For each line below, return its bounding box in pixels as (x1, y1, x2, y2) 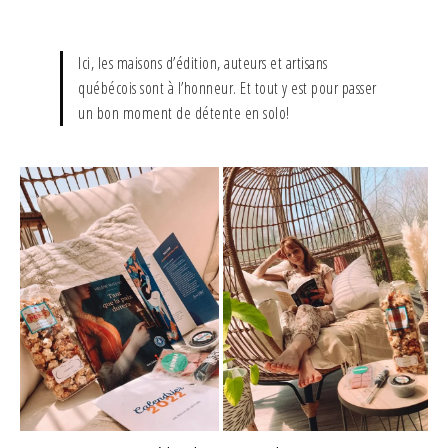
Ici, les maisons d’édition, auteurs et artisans (78, 51, 328, 74)
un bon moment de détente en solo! (78, 101, 290, 124)
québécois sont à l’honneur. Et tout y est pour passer (78, 76, 377, 99)
